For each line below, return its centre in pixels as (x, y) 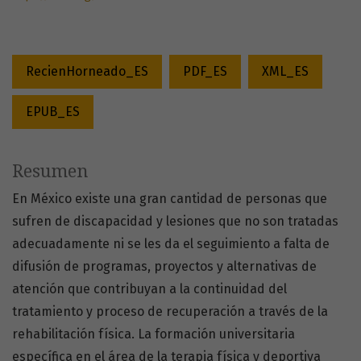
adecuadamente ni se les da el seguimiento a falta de (171, 244)
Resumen (50, 172)
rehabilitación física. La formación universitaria (154, 334)
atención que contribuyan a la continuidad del (149, 289)
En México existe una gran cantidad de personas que (170, 199)
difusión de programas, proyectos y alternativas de (164, 267)
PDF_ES (205, 72)
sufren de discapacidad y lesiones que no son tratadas (175, 222)
